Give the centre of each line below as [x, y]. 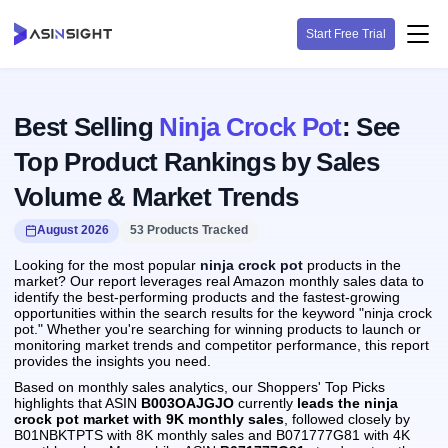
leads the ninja [347, 403]
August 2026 [72, 230]
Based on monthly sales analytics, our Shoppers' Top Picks [199, 387]
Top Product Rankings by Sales [196, 162]
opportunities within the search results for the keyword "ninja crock [223, 312]
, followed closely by [347, 419]
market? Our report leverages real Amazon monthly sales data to [219, 280]
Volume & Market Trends [156, 197]
